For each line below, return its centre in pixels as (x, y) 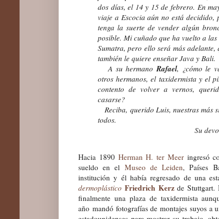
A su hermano (127, 68)
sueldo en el (101, 167)
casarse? (111, 99)
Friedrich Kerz (149, 188)
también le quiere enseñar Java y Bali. (157, 58)
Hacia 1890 (98, 157)
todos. (107, 120)
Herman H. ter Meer (151, 157)
